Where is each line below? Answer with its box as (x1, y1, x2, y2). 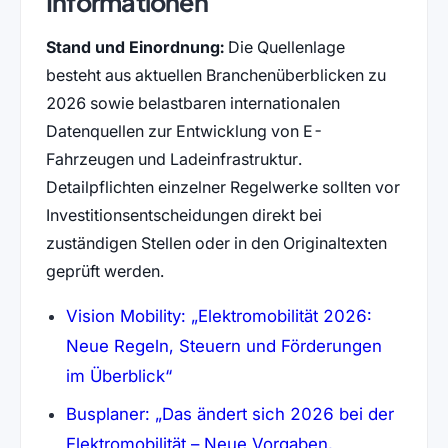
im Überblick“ (65, 366, 172, 387)
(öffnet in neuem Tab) (170, 365, 344, 386)
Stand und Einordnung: (45, 36, 224, 57)
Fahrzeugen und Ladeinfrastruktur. (45, 148, 302, 169)
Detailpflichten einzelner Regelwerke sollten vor (45, 176, 400, 197)
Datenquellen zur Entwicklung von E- (45, 120, 323, 141)
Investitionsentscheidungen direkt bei (45, 204, 322, 225)
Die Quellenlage (223, 36, 345, 57)
